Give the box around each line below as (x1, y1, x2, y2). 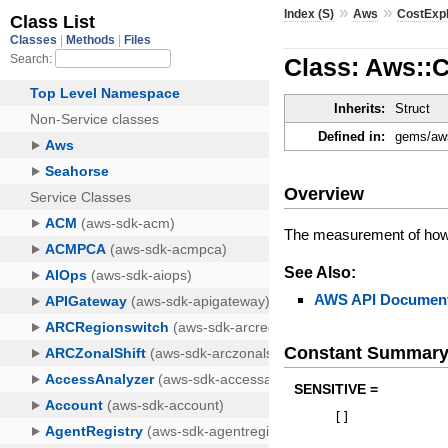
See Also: (284, 263, 357, 281)
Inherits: (334, 101, 386, 117)
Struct (395, 101, 431, 117)
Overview (284, 183, 365, 204)
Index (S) (284, 6, 335, 21)
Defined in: (318, 129, 386, 145)
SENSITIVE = (294, 381, 379, 398)
